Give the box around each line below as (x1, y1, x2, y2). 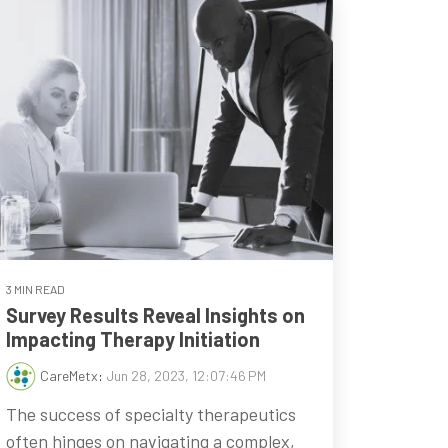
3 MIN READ (5, 282, 65, 297)
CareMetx (39, 367, 98, 385)
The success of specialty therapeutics (5, 403, 296, 426)
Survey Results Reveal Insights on (5, 303, 305, 328)
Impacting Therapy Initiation (5, 327, 260, 352)
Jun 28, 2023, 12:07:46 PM (105, 367, 266, 385)
